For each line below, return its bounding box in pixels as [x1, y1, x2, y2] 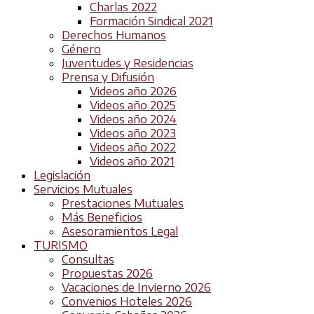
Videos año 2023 [90, 126, 176, 141]
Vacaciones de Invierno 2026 [62, 280, 211, 295]
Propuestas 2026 [62, 266, 153, 281]
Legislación [34, 168, 90, 183]
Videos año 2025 [90, 98, 176, 113]
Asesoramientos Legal [62, 224, 178, 239]
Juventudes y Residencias [62, 56, 193, 71]
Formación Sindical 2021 [90, 14, 213, 29]
